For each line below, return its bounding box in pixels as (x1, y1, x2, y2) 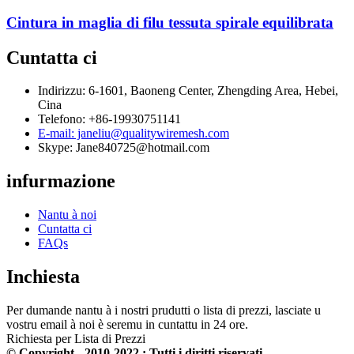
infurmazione (6, 171, 115, 192)
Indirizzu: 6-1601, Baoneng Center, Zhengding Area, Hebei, (38, 84, 338, 98)
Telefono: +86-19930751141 (38, 112, 181, 126)
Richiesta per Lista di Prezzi (6, 332, 145, 346)
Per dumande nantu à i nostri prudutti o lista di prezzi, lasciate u (6, 303, 321, 318)
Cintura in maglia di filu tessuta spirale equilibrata (6, 13, 333, 31)
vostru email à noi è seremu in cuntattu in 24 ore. (6, 318, 248, 332)
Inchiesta (6, 266, 80, 288)
